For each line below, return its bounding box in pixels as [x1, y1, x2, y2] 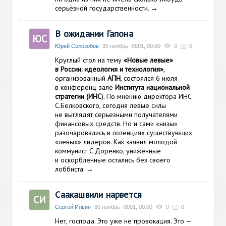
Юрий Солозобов [55, 43, 99, 49]
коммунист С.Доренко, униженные [55, 146, 161, 155]
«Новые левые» [124, 55, 174, 65]
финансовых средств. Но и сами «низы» [55, 119, 178, 128]
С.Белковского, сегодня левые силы [55, 101, 166, 110]
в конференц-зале [55, 83, 116, 92]
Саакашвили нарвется [55, 189, 142, 200]
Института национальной [115, 83, 190, 92]
